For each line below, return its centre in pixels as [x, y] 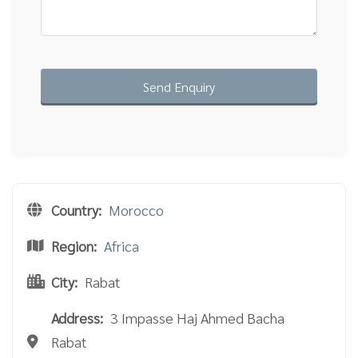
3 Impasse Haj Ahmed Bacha [197, 317]
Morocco [136, 209]
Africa [121, 245]
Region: [74, 245]
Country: [76, 209]
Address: [77, 317]
